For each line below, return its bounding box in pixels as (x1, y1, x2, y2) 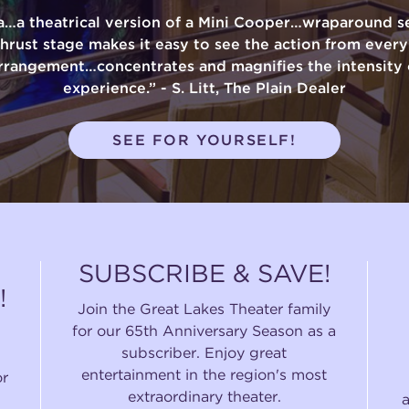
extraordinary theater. (127, 388, 281, 406)
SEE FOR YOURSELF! (112, 131, 297, 149)
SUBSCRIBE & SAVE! (78, 258, 330, 289)
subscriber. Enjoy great (121, 344, 287, 362)
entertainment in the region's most (81, 366, 327, 384)
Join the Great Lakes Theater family (78, 300, 330, 319)
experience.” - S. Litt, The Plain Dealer (63, 79, 346, 97)
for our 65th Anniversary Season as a (72, 322, 336, 341)
